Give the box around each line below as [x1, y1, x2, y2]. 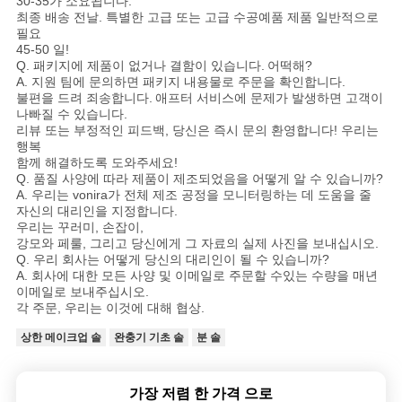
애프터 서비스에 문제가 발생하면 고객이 [154, 91, 383, 106]
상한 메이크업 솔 [20, 331, 101, 345]
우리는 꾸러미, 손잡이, [15, 220, 144, 235]
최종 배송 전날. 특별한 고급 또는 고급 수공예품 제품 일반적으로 [15, 10, 379, 25]
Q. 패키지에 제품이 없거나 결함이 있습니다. [15, 58, 265, 74]
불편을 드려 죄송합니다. [15, 91, 153, 106]
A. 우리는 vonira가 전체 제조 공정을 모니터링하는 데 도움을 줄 [15, 188, 371, 203]
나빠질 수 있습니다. [15, 107, 127, 122]
